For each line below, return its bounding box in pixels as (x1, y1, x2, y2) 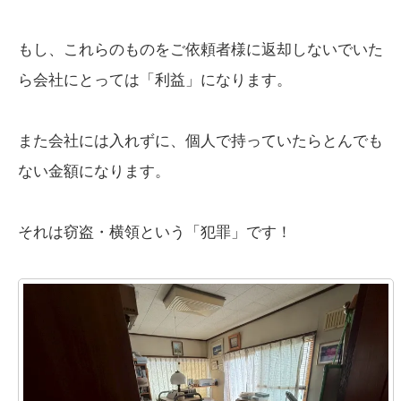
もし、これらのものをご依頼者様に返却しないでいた (18, 41, 383, 59)
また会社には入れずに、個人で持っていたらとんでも (18, 132, 383, 150)
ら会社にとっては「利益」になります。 (18, 72, 292, 90)
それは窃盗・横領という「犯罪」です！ (18, 224, 292, 242)
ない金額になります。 (18, 163, 170, 181)
